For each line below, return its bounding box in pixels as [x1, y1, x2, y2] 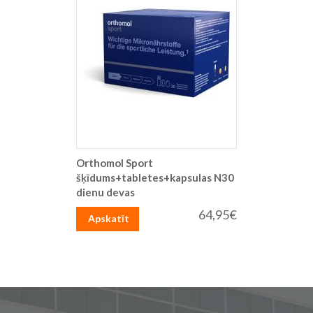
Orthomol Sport [76, 156, 153, 169]
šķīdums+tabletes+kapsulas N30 [76, 170, 234, 184]
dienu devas [76, 185, 135, 198]
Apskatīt [88, 212, 129, 225]
